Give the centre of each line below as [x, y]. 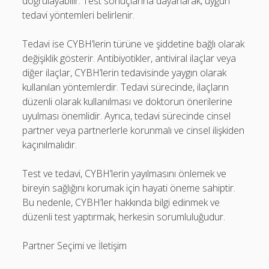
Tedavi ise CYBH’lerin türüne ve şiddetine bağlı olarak [134, 44]
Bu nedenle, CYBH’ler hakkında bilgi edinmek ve [121, 202]
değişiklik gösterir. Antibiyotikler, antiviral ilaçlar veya [129, 58]
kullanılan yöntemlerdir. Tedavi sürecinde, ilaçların [126, 87]
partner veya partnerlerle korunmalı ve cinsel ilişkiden [134, 130]
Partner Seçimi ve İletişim [75, 246]
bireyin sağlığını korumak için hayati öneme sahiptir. [129, 188]
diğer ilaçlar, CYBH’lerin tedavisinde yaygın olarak [125, 73]
